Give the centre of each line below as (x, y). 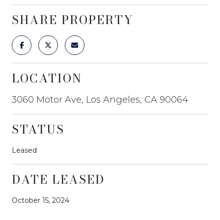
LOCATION (47, 78)
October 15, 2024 (41, 200)
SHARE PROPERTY (73, 20)
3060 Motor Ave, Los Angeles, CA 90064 (100, 99)
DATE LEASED (58, 179)
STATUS (38, 129)
